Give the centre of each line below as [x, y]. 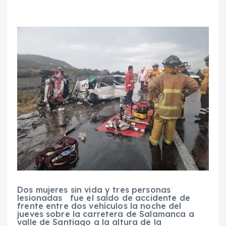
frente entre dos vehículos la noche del [99, 206]
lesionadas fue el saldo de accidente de [104, 198]
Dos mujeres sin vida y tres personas [94, 190]
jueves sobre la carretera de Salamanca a [106, 214]
